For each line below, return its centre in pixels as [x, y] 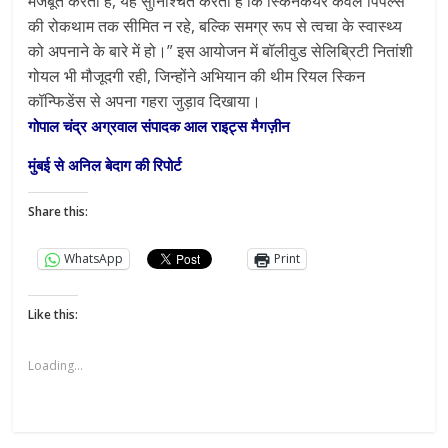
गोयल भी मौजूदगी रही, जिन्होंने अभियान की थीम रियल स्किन [197, 75]
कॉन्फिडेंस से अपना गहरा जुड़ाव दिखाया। [145, 100]
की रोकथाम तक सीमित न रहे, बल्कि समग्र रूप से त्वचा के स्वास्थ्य [215, 25]
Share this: [58, 211]
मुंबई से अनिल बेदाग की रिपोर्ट [105, 164]
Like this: [53, 314]
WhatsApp [94, 259]
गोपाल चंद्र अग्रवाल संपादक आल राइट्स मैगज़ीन [159, 125]
